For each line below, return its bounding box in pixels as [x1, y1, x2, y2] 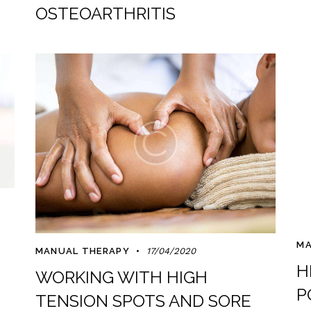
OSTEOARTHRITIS [35, 3, 176, 24]
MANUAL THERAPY [35, 245, 130, 256]
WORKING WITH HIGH [35, 267, 208, 287]
